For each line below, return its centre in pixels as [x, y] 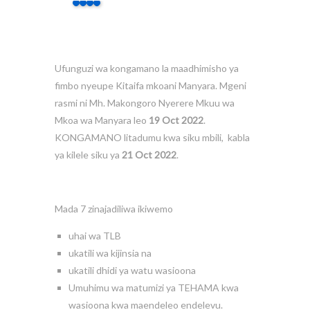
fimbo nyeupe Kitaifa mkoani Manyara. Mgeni [151, 85]
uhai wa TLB [95, 236]
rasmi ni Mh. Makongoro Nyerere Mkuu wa [145, 103]
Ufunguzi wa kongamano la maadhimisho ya [147, 68]
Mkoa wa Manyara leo [102, 120]
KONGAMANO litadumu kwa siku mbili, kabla [152, 137]
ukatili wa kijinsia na [110, 253]
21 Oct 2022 [149, 155]
